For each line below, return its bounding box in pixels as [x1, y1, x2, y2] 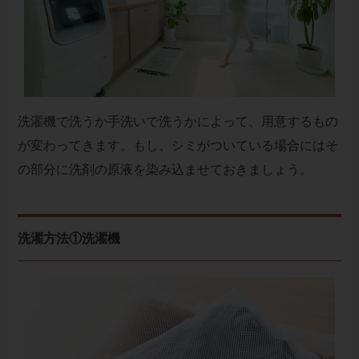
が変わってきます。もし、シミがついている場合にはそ [17, 138, 338, 154]
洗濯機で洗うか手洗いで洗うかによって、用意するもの [17, 114, 338, 130]
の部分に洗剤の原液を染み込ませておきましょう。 [17, 162, 313, 178]
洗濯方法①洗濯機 [17, 231, 120, 247]
